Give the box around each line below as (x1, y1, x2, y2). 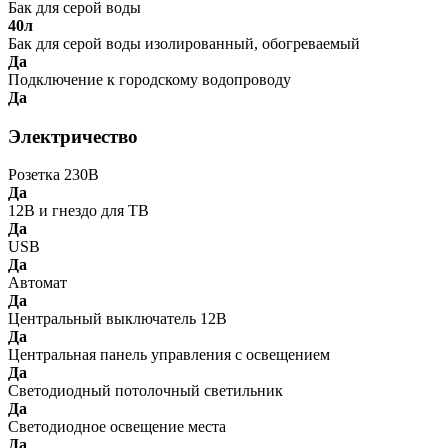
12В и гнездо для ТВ (8, 202, 149, 220)
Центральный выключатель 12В (8, 310, 227, 328)
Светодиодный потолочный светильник (8, 382, 283, 400)
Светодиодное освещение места (8, 418, 226, 436)
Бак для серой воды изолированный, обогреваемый (8, 34, 360, 52)
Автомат (8, 274, 67, 292)
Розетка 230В (8, 166, 99, 184)
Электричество (8, 125, 138, 147)
